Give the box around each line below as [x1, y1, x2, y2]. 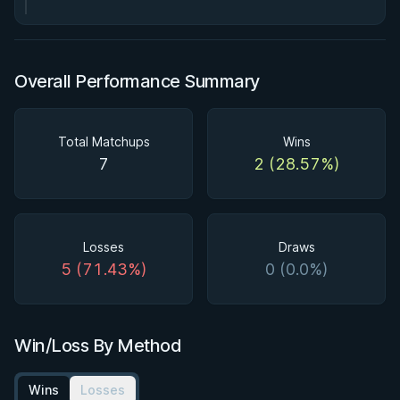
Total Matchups [57, 134, 150, 149]
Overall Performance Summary [14, 71, 260, 92]
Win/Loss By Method [14, 335, 181, 356]
